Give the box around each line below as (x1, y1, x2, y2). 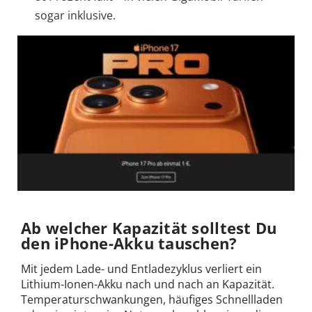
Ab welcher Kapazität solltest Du (21, 217, 277, 239)
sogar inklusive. (35, 8, 116, 24)
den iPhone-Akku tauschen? (21, 233, 237, 254)
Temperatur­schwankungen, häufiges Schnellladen (21, 292, 283, 308)
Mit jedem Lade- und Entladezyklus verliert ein (21, 261, 262, 277)
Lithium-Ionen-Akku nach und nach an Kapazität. (21, 276, 274, 292)
